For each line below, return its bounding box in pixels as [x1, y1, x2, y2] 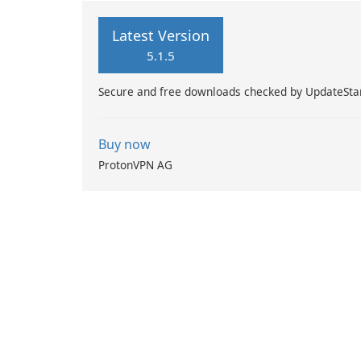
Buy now [98, 135, 151, 153]
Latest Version [112, 26, 210, 45]
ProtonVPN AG [98, 157, 172, 172]
